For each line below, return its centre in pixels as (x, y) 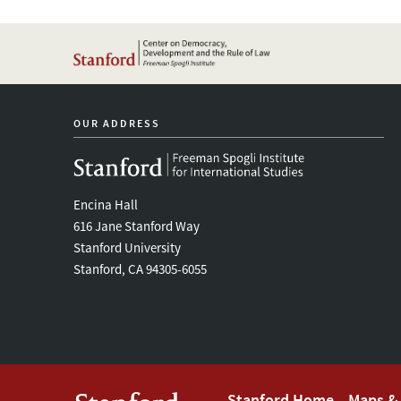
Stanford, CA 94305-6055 (140, 269)
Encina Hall (106, 204)
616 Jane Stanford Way (137, 226)
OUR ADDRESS (117, 123)
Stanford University (127, 247)
